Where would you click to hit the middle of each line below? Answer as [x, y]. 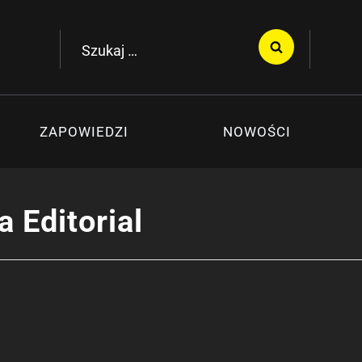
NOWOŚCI [257, 131]
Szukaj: [95, 42]
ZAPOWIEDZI [84, 131]
